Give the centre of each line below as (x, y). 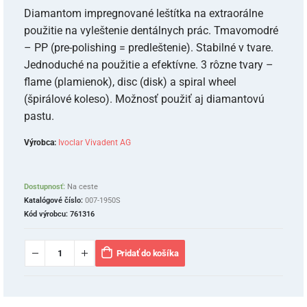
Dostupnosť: (46, 186)
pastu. (39, 116)
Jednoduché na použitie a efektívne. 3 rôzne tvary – (149, 65)
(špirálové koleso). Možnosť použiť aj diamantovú (144, 99)
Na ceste (83, 186)
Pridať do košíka (147, 254)
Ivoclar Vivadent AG (95, 142)
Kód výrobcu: (47, 214)
